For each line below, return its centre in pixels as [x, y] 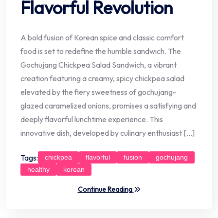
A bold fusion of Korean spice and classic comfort [102, 38]
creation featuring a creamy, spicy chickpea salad [102, 79]
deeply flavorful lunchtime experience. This [92, 119]
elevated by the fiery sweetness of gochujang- [98, 92]
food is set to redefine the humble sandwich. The [101, 51]
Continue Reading [106, 190]
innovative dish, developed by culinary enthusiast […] [108, 133]
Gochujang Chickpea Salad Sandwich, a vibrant [99, 65]
